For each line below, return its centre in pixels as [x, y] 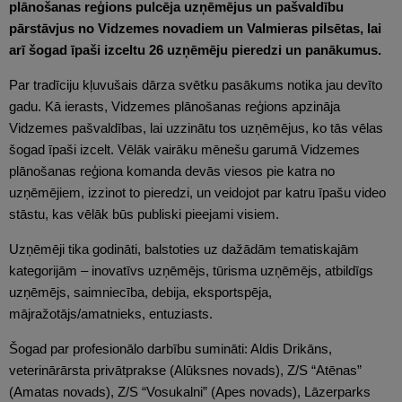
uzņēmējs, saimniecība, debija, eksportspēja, [140, 292]
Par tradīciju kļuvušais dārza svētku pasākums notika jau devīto [196, 84]
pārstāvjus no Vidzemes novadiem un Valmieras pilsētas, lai [195, 28]
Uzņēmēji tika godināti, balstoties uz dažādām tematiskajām [184, 249]
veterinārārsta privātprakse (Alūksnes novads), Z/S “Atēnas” [185, 370]
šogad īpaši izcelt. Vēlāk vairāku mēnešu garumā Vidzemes [184, 149]
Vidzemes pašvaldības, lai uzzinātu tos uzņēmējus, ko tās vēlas [196, 127]
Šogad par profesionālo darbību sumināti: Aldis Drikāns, [170, 348]
